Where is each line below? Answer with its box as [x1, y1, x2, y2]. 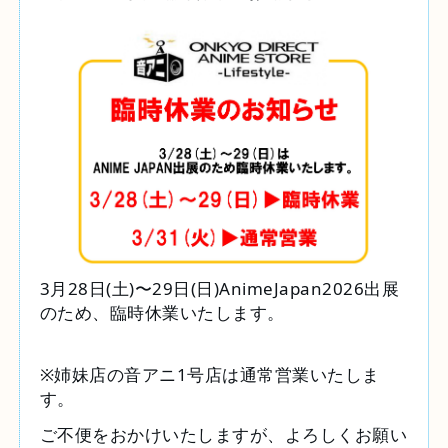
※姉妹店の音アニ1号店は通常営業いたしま [39, 363, 380, 387]
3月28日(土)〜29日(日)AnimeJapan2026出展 [39, 277, 400, 301]
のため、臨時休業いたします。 [39, 301, 285, 325]
